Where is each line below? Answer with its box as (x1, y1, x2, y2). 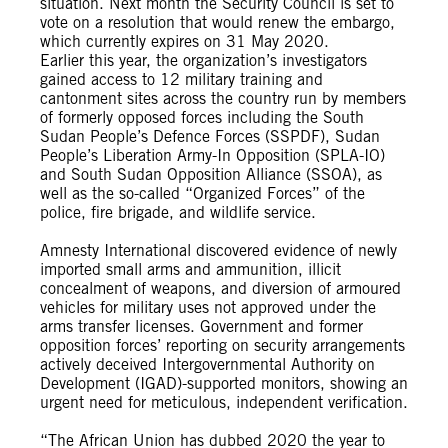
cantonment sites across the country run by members (40, 89, 406, 108)
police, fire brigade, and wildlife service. (40, 203, 316, 222)
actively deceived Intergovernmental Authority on (40, 355, 375, 374)
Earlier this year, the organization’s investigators (40, 51, 367, 70)
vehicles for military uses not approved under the (40, 298, 376, 317)
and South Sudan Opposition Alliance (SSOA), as (40, 165, 382, 184)
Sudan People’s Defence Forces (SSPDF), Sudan (40, 127, 380, 146)
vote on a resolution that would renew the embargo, (40, 13, 395, 32)
